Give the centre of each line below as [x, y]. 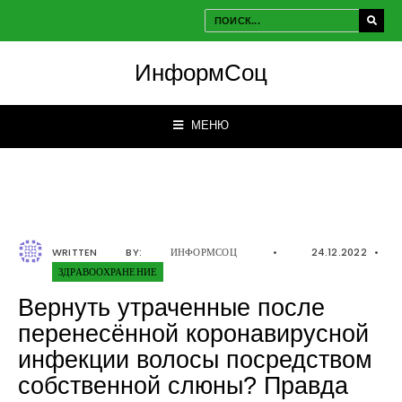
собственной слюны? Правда [183, 386]
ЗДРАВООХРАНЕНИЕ [108, 272]
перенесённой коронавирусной [193, 334]
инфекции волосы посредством [195, 360]
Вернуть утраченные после [171, 308]
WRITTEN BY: [111, 252]
